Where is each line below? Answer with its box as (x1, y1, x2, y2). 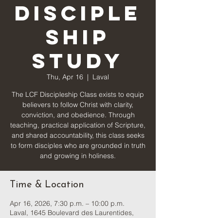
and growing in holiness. (40, 151, 116, 160)
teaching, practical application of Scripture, (10, 121, 145, 129)
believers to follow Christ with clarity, (22, 100, 133, 109)
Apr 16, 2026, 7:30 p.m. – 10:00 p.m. (10, 199, 125, 208)
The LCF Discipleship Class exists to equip (12, 90, 144, 99)
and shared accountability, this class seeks (11, 131, 145, 140)
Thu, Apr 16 (47, 73, 83, 81)
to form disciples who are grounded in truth (10, 141, 145, 150)
